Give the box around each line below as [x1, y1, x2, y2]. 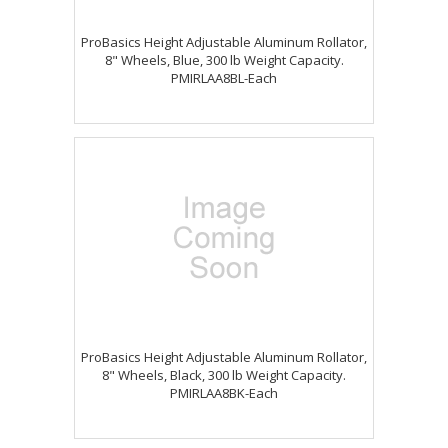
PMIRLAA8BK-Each [170, 384, 278, 402]
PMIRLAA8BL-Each [171, 69, 277, 87]
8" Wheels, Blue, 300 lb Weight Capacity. [104, 51, 344, 69]
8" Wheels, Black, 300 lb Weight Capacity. [102, 366, 346, 384]
